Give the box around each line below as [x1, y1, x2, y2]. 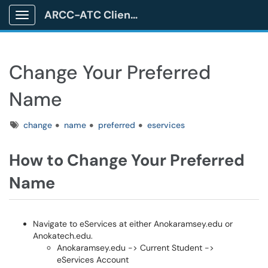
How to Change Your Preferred [9, 150, 245, 170]
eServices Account [57, 254, 129, 265]
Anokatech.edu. [33, 230, 93, 241]
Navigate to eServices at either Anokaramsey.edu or [33, 218, 233, 229]
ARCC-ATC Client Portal [130, 8, 138, 22]
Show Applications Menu [22, 19, 117, 30]
